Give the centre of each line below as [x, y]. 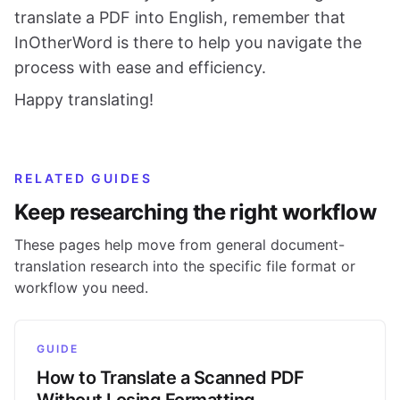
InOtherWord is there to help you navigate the [188, 42]
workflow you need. [81, 287]
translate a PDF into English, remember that [180, 17]
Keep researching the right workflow [195, 212]
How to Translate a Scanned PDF [170, 377]
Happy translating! [84, 99]
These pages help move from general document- [179, 244]
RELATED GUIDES [83, 178]
